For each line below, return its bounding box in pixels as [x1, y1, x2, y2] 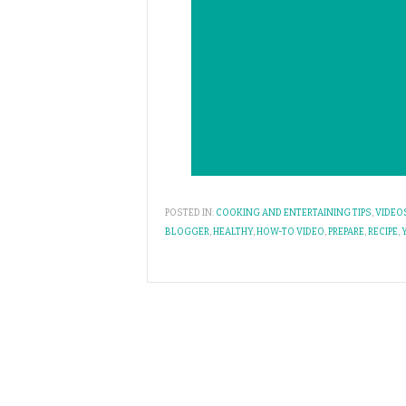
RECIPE [368, 227, 398, 238]
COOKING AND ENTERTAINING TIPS [216, 208, 372, 219]
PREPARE [328, 227, 364, 238]
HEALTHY [213, 227, 253, 238]
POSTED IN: [165, 208, 214, 219]
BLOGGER [165, 227, 209, 238]
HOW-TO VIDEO [256, 227, 324, 238]
